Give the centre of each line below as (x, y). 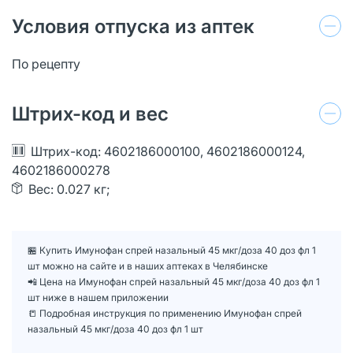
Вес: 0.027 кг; (69, 189)
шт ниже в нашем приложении (98, 297)
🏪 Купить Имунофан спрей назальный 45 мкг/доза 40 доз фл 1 (172, 250)
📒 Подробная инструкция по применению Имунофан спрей (165, 313)
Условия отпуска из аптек (133, 26)
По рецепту (46, 63)
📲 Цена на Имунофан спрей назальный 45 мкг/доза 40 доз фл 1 (174, 281)
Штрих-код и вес (90, 113)
